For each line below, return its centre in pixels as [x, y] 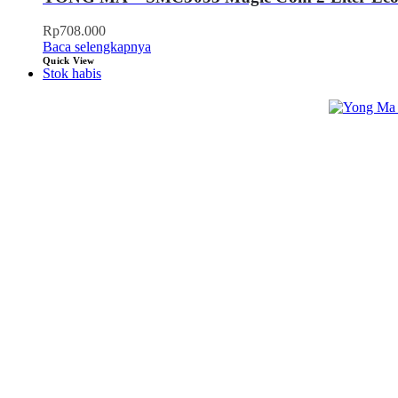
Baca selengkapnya [97, 47]
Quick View [69, 61]
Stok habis [72, 74]
